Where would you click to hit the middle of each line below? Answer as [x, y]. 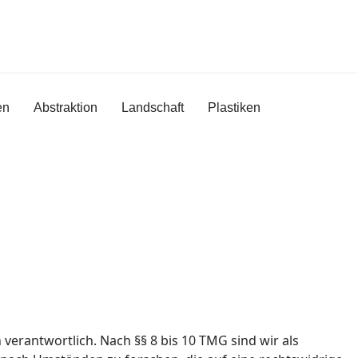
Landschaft [153, 107]
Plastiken [234, 107]
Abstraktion [66, 107]
